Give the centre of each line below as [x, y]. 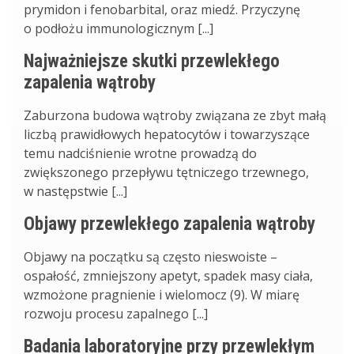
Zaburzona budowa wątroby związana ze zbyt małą [175, 115]
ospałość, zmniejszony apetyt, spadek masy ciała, [168, 276]
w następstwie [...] [75, 191]
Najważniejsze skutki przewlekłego [152, 61]
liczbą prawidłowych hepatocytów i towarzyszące [167, 134]
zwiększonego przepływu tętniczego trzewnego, [166, 172]
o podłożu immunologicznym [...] [119, 28]
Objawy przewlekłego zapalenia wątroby [169, 224]
